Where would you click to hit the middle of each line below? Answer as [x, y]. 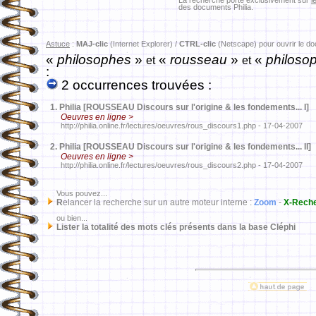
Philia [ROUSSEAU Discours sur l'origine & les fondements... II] [185, 147]
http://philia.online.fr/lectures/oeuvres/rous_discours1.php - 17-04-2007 [174, 126]
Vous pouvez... [77, 193]
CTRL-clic [197, 44]
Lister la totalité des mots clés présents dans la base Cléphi [176, 227]
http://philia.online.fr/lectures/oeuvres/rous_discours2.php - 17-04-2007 [174, 165]
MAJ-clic [92, 44]
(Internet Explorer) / [144, 44]
